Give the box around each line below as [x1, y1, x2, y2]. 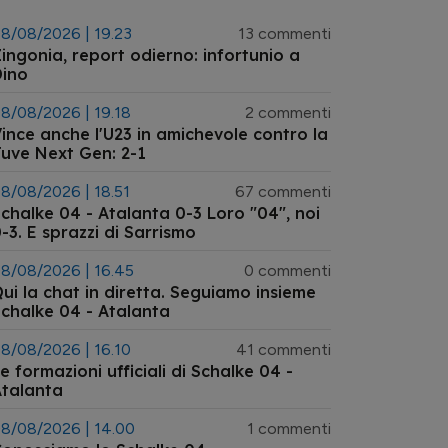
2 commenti [245, 103, 331, 122]
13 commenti [238, 24, 331, 43]
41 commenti [236, 340, 331, 359]
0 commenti [244, 261, 331, 280]
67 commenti [235, 182, 331, 201]
